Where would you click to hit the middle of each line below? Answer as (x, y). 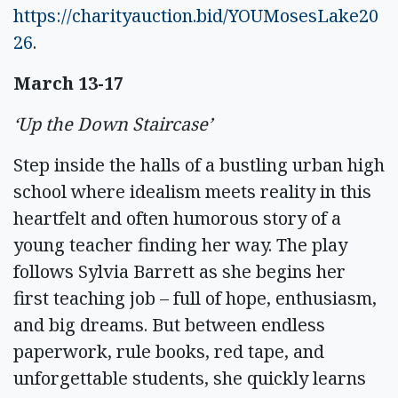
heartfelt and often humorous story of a (177, 218)
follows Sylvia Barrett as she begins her (179, 271)
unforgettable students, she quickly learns (190, 378)
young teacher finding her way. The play (180, 244)
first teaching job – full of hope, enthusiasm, (195, 298)
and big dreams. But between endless (169, 324)
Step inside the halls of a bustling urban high (199, 164)
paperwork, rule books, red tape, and (169, 351)
